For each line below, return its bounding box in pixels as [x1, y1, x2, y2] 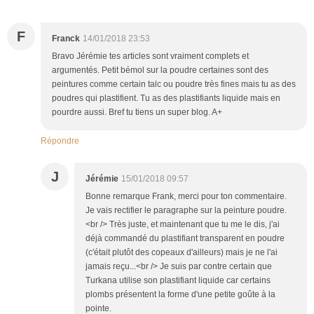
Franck [52, 34, 80, 44]
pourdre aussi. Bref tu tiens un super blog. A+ [52, 107, 222, 118]
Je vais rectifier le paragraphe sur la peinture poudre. [86, 205, 287, 216]
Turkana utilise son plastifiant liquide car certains [86, 275, 271, 286]
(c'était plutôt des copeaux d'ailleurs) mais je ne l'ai [86, 247, 278, 258]
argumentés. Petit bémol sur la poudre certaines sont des [52, 65, 268, 76]
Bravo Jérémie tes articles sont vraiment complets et [52, 51, 249, 62]
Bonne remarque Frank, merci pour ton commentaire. [86, 191, 287, 202]
